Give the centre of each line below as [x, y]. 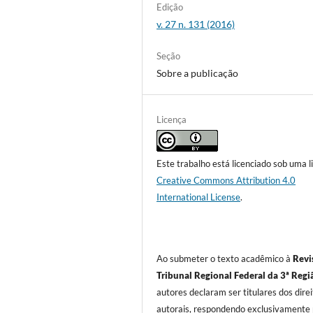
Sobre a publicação [198, 73]
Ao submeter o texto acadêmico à [225, 259]
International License [199, 197]
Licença [172, 119]
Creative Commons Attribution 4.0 [226, 180]
